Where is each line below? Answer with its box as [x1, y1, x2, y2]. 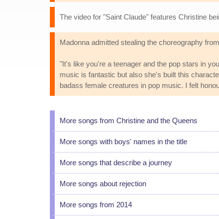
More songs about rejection [60, 179, 146, 188]
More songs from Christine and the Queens [60, 116, 197, 125]
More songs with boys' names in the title [60, 137, 187, 146]
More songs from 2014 [60, 200, 132, 209]
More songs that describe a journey [60, 158, 172, 167]
